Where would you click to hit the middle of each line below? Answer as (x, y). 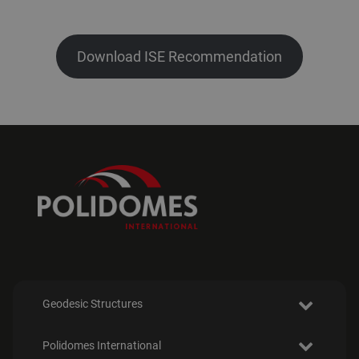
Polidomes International (102, 346)
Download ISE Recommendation (179, 56)
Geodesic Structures (93, 304)
